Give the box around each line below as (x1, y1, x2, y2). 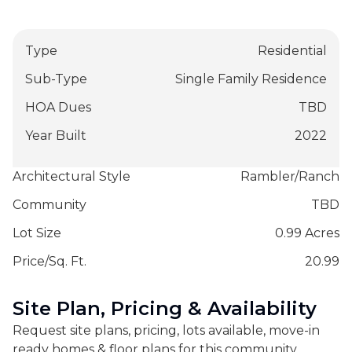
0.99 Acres (275, 225, 339, 240)
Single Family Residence (175, 71, 327, 86)
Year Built (25, 127, 86, 143)
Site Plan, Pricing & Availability (13, 296, 317, 320)
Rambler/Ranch (240, 168, 339, 184)
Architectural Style (13, 168, 130, 184)
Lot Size (13, 225, 61, 240)
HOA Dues (25, 99, 91, 115)
